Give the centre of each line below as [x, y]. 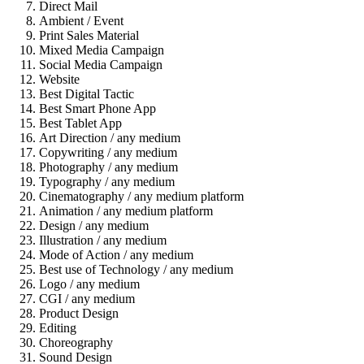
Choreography [76, 343]
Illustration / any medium [103, 240]
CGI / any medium [87, 299]
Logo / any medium [89, 284]
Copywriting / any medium [108, 153]
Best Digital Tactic [87, 94]
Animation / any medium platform [126, 211]
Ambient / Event [81, 21]
